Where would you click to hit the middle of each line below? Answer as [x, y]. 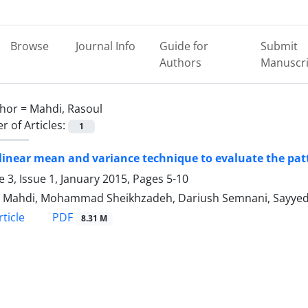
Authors [181, 63]
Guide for [184, 46]
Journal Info [105, 46]
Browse [29, 46]
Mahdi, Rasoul [66, 109]
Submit [279, 46]
